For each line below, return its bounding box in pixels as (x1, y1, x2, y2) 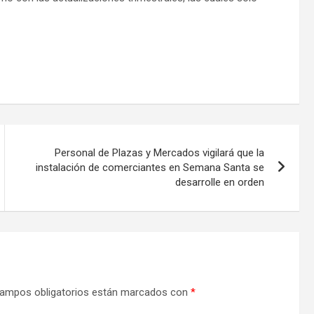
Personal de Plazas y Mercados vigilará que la (55, 146, 265, 159)
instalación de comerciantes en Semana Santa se (36, 161, 265, 174)
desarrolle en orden (175, 175, 265, 189)
